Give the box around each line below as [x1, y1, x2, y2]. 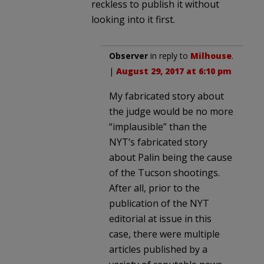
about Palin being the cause [109, 150, 232, 164]
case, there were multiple [109, 227, 220, 240]
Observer [109, 49, 148, 61]
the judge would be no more [109, 104, 233, 118]
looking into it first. [91, 12, 175, 26]
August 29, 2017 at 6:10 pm [116, 65, 232, 77]
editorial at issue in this [109, 212, 212, 225]
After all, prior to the [109, 181, 200, 194]
